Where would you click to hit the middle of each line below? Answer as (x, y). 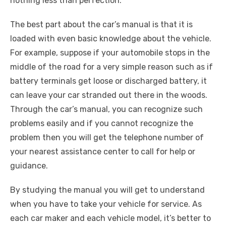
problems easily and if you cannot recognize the (102, 123)
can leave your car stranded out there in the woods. (109, 95)
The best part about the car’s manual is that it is (101, 24)
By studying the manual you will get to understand (107, 190)
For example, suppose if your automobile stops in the (110, 53)
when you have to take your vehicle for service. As (106, 204)
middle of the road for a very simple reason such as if (111, 67)
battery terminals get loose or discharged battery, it (108, 81)
